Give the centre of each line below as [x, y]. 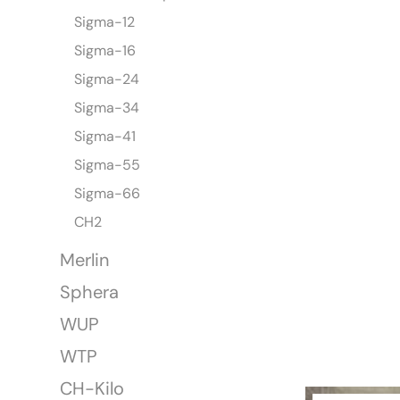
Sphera [90, 292]
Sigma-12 [105, 22]
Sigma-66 [108, 194]
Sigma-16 [105, 51]
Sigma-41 [105, 137]
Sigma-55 [108, 165]
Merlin [85, 260]
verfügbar [344, 144]
